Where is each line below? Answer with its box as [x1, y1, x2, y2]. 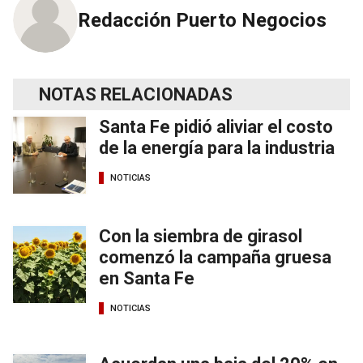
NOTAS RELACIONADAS [39, 83, 233, 105]
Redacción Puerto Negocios [78, 8, 327, 32]
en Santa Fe [99, 267, 194, 288]
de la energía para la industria [99, 137, 335, 158]
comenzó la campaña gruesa [99, 246, 331, 267]
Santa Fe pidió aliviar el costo [99, 116, 333, 137]
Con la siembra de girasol [99, 225, 302, 246]
